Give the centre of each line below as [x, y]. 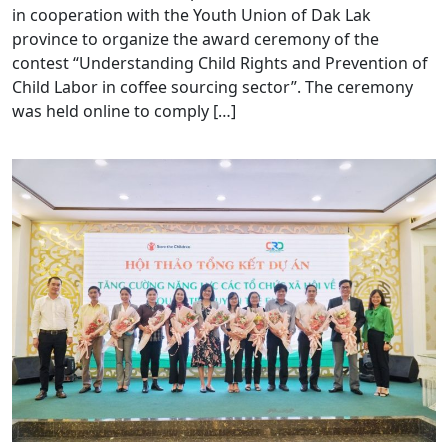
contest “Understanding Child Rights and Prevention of [220, 62]
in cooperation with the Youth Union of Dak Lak [191, 14]
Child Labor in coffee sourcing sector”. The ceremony [212, 86]
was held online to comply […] [124, 110]
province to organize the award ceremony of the [195, 38]
